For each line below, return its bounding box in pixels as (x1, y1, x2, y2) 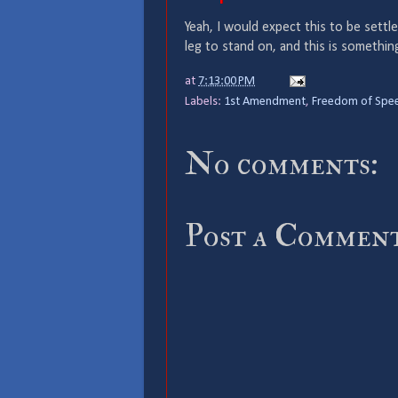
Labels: (185, 94, 224, 108)
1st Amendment (224, 94, 306, 108)
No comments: (185, 143, 378, 184)
